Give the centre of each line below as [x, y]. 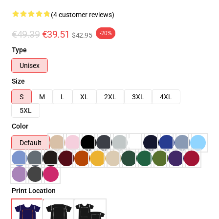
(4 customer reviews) [83, 15]
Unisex [30, 66]
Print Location [34, 191]
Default [31, 143]
